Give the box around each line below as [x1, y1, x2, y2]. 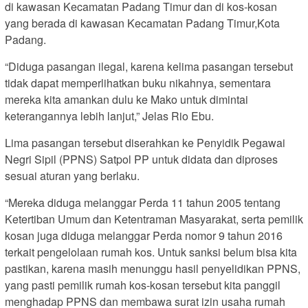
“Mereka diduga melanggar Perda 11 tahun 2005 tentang [5, 194, 280, 210]
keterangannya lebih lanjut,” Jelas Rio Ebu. [5, 107, 214, 124]
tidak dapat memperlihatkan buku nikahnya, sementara [5, 74, 271, 91]
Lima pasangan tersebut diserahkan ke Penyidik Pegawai [5, 134, 285, 151]
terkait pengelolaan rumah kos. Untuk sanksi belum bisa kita [5, 243, 297, 260]
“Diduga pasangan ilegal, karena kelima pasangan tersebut [5, 58, 293, 74]
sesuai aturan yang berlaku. [5, 167, 140, 184]
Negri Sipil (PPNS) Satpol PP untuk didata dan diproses [5, 151, 278, 167]
